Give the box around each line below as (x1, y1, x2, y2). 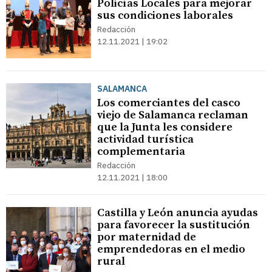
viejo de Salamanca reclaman (97, 108, 248, 122)
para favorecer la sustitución (97, 218, 250, 232)
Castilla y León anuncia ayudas (97, 206, 258, 220)
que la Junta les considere (97, 120, 233, 134)
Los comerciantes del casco (97, 96, 240, 110)
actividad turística (97, 132, 194, 146)
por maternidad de (97, 230, 196, 244)
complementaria (97, 144, 185, 158)
